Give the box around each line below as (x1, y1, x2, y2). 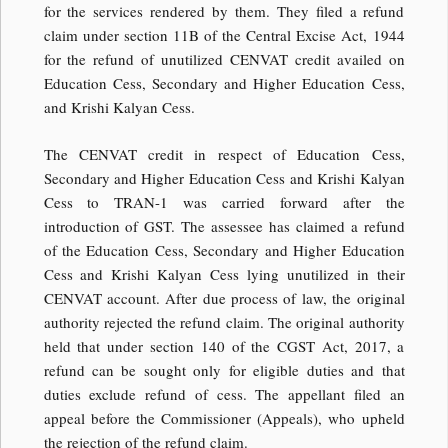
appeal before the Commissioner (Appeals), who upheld (43, 407, 405, 428)
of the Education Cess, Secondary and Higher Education (43, 239, 405, 260)
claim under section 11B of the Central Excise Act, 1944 (43, 25, 405, 46)
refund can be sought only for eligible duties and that (43, 359, 405, 380)
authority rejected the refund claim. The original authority (43, 311, 405, 332)
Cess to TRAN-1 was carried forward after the (43, 191, 405, 212)
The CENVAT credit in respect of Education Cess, (43, 143, 405, 164)
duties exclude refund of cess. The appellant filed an (43, 383, 405, 404)
